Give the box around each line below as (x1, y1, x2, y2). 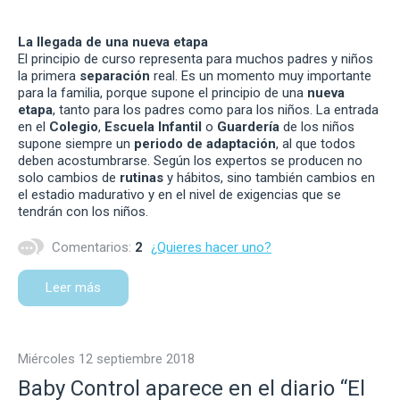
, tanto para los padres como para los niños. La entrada (53, 101, 379, 118)
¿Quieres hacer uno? (151, 238, 271, 255)
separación (79, 67, 154, 84)
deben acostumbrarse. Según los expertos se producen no (18, 152, 362, 169)
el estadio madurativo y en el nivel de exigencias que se (18, 186, 341, 203)
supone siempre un (18, 135, 134, 152)
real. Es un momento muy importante (154, 67, 371, 84)
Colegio (49, 118, 98, 135)
